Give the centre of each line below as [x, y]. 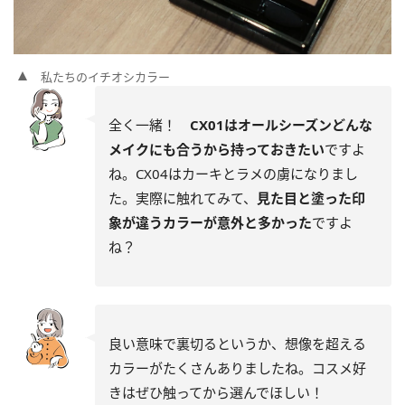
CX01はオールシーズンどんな [281, 125]
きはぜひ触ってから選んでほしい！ [216, 393]
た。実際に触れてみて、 [183, 198]
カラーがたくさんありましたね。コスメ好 [237, 368]
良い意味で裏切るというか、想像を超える [237, 344]
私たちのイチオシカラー [105, 77]
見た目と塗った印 [311, 198]
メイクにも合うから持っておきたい [217, 150]
